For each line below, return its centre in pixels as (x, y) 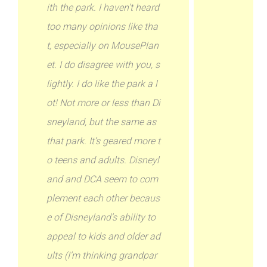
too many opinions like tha (103, 27)
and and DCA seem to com (103, 179)
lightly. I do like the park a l (102, 84)
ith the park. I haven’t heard (103, 7)
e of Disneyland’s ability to (101, 217)
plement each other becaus (103, 198)
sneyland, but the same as (102, 122)
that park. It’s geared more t (104, 141)
